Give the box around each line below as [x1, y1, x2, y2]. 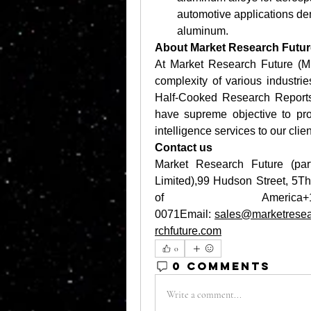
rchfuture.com [155, 225, 221, 237]
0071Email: [155, 208, 215, 220]
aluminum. [177, 25, 231, 37]
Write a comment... [167, 288, 242, 301]
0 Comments [172, 258, 271, 273]
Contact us [155, 142, 212, 153]
